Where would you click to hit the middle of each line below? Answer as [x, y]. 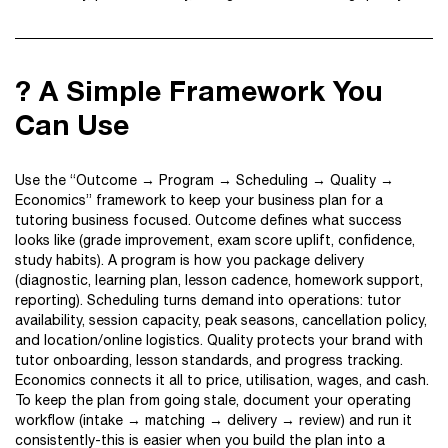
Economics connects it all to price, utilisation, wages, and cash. [222, 380]
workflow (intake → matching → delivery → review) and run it [213, 420]
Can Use [72, 124]
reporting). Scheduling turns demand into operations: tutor [208, 300]
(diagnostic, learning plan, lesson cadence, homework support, [219, 280]
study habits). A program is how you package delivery [189, 260]
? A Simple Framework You [198, 90]
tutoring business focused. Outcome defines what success [208, 220]
